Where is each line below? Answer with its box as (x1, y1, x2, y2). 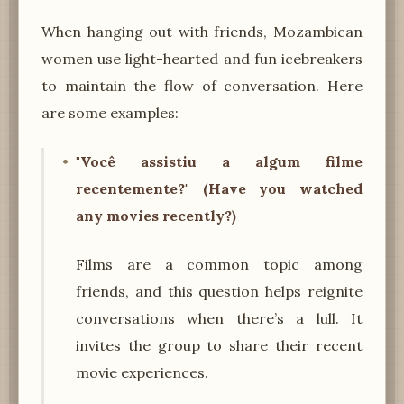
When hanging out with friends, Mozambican (41, 22, 363, 41)
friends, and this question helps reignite (76, 281, 363, 300)
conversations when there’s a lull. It (76, 308, 363, 327)
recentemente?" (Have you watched (76, 179, 363, 197)
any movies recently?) (76, 206, 236, 225)
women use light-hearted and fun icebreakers (41, 49, 363, 68)
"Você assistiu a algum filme (76, 151, 363, 170)
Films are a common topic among (76, 254, 363, 273)
